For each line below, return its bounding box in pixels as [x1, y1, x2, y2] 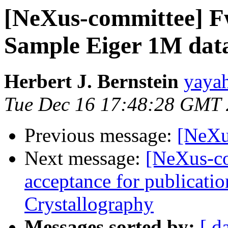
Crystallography [24, 193, 154, 215]
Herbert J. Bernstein [4, 70, 179, 93]
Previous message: [24, 124, 177, 147]
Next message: [24, 147, 146, 169]
